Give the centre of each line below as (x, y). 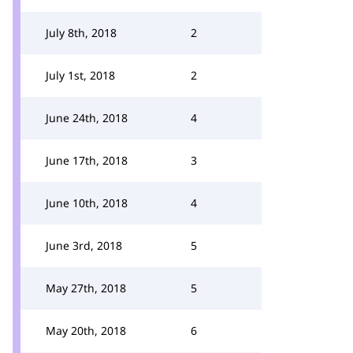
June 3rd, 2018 (84, 245)
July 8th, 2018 (81, 33)
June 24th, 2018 (87, 118)
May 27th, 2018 (86, 288)
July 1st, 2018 (80, 75)
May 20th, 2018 (86, 331)
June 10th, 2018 (87, 203)
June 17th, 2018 (87, 160)
